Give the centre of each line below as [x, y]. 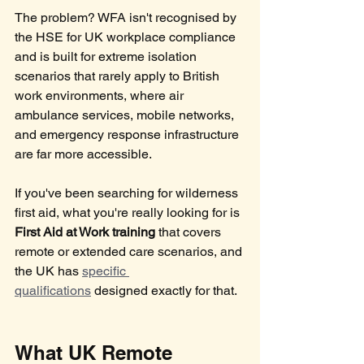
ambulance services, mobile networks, [126, 115]
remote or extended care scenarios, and [130, 252]
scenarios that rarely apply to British [119, 76]
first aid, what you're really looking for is [129, 213]
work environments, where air [101, 96]
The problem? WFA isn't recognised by [127, 18]
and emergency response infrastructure [128, 135]
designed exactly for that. [164, 291]
